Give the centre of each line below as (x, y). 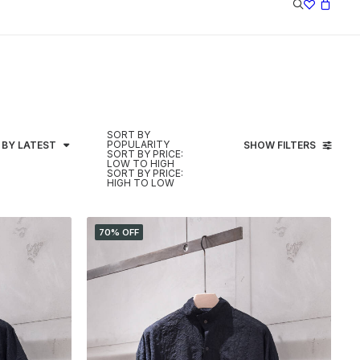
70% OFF (119, 232)
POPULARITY (138, 144)
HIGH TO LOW (141, 183)
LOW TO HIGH (141, 164)
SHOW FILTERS (280, 145)
